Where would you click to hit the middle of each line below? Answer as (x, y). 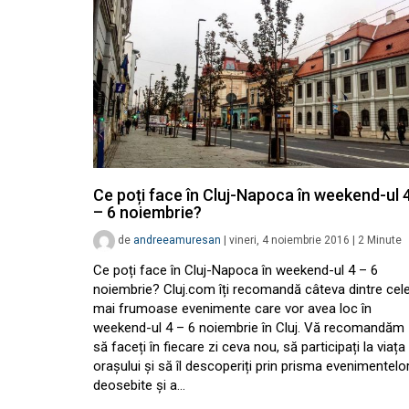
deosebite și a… (139, 386)
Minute (384, 241)
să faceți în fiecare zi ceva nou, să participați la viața (249, 347)
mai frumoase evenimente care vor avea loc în (232, 309)
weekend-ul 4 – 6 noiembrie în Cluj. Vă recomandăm (249, 328)
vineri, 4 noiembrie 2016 (289, 241)
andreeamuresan (177, 241)
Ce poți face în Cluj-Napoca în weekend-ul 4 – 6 (236, 271)
